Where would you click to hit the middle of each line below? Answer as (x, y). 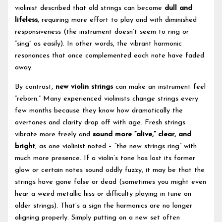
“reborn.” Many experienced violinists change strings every (107, 99)
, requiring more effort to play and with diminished (117, 20)
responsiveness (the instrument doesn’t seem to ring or (102, 32)
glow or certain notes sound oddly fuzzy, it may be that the (110, 170)
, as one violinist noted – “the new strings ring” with (116, 146)
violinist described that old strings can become (90, 8)
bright (25, 146)
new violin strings (84, 87)
